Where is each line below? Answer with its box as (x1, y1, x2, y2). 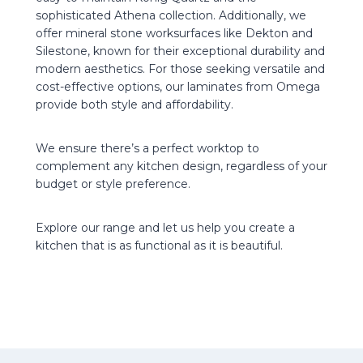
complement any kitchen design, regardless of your (36, 158, 327, 173)
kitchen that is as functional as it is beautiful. (36, 237, 283, 253)
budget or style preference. (36, 176, 190, 191)
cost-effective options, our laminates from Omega (36, 79, 320, 94)
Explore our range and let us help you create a (36, 220, 295, 235)
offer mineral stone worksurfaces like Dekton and (36, 25, 313, 41)
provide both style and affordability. (36, 96, 233, 112)
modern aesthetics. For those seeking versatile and (36, 61, 325, 76)
